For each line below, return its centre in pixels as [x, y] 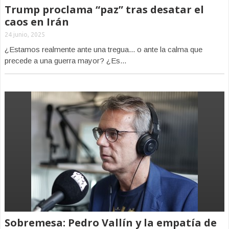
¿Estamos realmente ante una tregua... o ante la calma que [104, 49]
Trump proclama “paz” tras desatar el [104, 9]
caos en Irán [37, 22]
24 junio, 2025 [25, 35]
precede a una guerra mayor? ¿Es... [65, 61]
